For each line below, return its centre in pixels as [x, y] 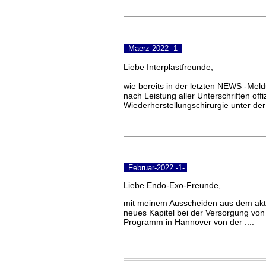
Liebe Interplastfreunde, [168, 67]
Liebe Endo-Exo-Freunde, [172, 185]
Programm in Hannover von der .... [189, 222]
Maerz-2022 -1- [153, 48]
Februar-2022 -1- [155, 167]
